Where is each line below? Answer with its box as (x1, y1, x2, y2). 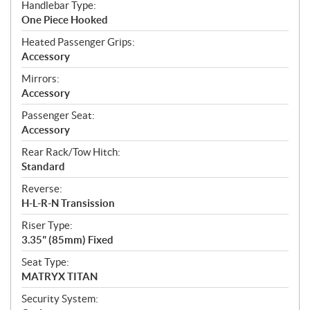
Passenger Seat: (21, 109, 95, 122)
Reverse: (21, 183, 62, 195)
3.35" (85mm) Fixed (21, 234, 113, 246)
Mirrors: (21, 73, 60, 85)
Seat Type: (21, 256, 69, 268)
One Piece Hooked (21, 14, 108, 26)
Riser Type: (21, 219, 73, 232)
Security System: (21, 293, 98, 305)
